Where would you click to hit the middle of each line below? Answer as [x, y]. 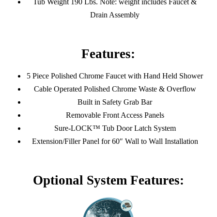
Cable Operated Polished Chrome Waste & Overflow [115, 89]
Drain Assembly [115, 15]
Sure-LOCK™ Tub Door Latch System [115, 128]
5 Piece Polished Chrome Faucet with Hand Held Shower [115, 76]
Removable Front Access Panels [115, 115]
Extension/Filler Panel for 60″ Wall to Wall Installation [115, 141]
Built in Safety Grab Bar [115, 102]
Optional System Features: [108, 180]
